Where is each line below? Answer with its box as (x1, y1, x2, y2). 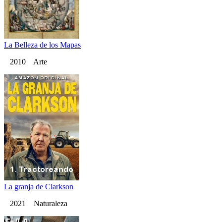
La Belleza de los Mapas (4, 41, 81, 50)
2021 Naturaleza (4, 199, 67, 208)
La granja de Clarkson (4, 182, 73, 191)
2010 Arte (4, 57, 47, 66)
